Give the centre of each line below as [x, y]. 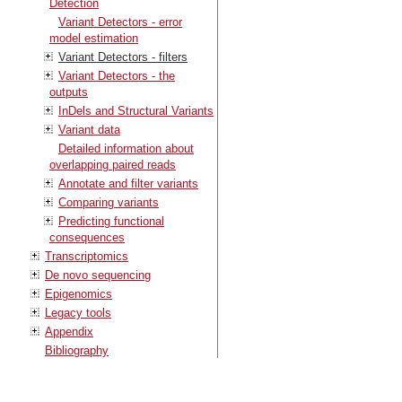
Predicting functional [111, 221]
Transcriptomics [87, 256]
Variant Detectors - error [120, 22]
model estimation [94, 38]
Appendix [69, 331]
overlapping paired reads [113, 164]
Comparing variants [109, 202]
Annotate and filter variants [128, 183]
